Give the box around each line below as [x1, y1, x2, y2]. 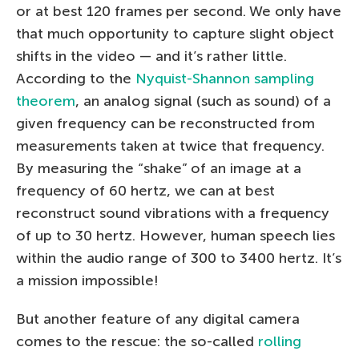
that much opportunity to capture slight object [16, 25, 334, 43]
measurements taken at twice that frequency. [16, 137, 325, 155]
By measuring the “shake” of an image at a [16, 159, 301, 178]
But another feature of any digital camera [16, 310, 300, 329]
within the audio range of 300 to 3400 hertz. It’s [16, 249, 341, 268]
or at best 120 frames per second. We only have [16, 2, 341, 21]
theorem [16, 92, 75, 111]
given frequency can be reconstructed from [16, 115, 315, 133]
